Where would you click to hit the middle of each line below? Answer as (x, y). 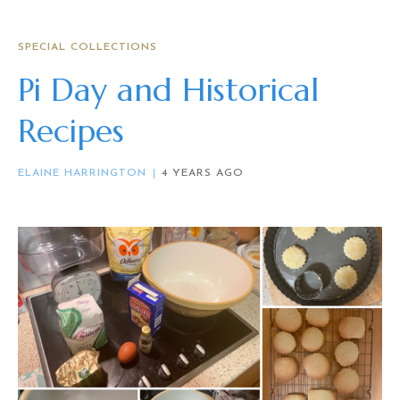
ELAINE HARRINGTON (82, 173)
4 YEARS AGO (203, 173)
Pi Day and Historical (168, 89)
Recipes (71, 130)
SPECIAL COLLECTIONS (87, 47)
